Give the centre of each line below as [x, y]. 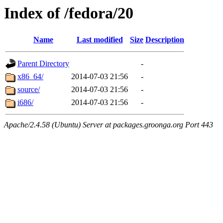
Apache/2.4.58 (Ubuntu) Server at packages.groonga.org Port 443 [109, 125]
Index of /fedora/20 [69, 13]
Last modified [100, 40]
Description [165, 40]
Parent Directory [43, 64]
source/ [29, 90]
